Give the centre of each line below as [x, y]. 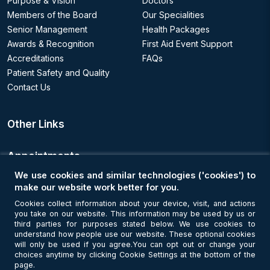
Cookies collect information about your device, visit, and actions [135, 203]
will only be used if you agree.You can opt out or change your [135, 244]
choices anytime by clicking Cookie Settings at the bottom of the [135, 255]
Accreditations [36, 58]
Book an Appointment [73, 185]
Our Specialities [173, 14]
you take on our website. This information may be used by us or [135, 214]
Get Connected [46, 220]
